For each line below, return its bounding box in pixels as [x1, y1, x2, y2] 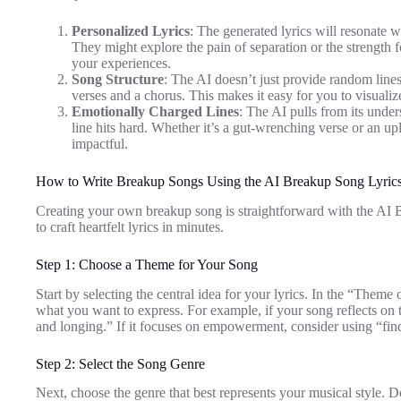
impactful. [72, 135, 128, 151]
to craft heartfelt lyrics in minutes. [36, 218, 224, 235]
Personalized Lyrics [72, 22, 190, 38]
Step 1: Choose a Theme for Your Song [36, 256, 258, 272]
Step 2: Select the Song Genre [36, 355, 205, 371]
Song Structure [72, 71, 164, 87]
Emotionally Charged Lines [72, 103, 239, 119]
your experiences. [72, 55, 171, 71]
